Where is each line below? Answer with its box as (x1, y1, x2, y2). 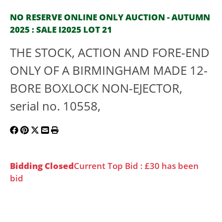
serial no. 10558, (10, 98, 101, 114)
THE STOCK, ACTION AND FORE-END (10, 44, 210, 61)
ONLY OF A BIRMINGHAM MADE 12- (10, 62, 208, 79)
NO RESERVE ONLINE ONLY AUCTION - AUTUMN (10, 11, 210, 23)
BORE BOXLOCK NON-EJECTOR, (10, 80, 182, 97)
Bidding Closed (10, 160, 74, 172)
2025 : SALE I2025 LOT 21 (10, 23, 112, 36)
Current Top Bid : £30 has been (74, 160, 199, 172)
